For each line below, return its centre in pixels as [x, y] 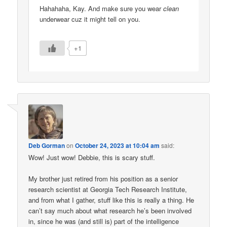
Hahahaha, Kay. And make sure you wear [102, 9]
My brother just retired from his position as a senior [103, 179]
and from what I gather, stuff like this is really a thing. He [111, 200]
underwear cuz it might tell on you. [90, 19]
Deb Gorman [47, 146]
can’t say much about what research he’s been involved [110, 211]
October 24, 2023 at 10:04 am [118, 146]
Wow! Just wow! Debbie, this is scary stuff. [92, 158]
